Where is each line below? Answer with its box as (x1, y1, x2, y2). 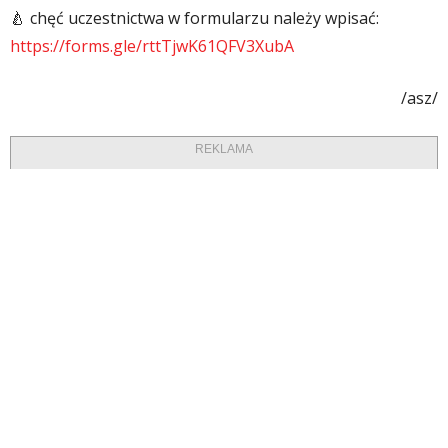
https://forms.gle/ (10, 35, 142, 58)
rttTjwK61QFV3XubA (142, 35, 294, 58)
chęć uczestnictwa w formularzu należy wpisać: (26, 7, 379, 30)
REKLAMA (195, 142, 253, 157)
